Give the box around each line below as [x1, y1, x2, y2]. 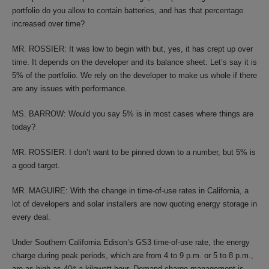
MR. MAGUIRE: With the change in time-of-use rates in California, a [12, 186, 249, 195]
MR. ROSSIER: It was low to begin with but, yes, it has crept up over [12, 44, 253, 53]
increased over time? [12, 19, 85, 28]
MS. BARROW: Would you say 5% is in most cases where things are [12, 109, 253, 118]
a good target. [12, 161, 60, 170]
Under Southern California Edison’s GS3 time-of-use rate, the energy [12, 238, 250, 247]
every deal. [12, 213, 50, 222]
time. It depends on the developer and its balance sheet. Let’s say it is [12, 58, 257, 67]
